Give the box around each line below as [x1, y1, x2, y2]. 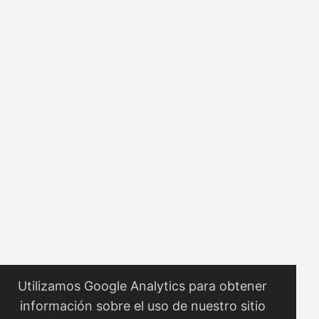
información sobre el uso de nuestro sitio [19, 298, 266, 313]
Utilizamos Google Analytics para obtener [18, 278, 267, 293]
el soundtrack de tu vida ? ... [21, 9, 153, 21]
